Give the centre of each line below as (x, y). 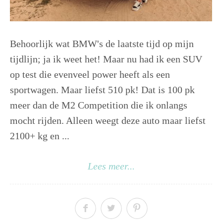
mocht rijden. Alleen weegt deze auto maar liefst (108, 121)
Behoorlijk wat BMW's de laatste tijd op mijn (102, 44)
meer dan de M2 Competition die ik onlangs (99, 105)
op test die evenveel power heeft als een (90, 75)
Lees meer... (111, 166)
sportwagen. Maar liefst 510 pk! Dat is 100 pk (102, 90)
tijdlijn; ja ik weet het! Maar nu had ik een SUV (106, 59)
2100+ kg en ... (40, 136)
